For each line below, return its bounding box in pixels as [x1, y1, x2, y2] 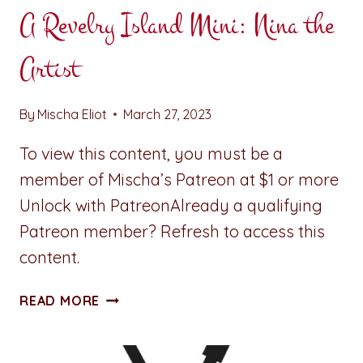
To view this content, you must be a [19, 143, 283, 164]
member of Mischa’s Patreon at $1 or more [19, 169, 339, 190]
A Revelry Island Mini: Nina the [19, 6, 334, 45]
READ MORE [19, 292, 100, 309]
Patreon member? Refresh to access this [19, 220, 325, 241]
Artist [19, 49, 79, 88]
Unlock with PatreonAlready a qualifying [19, 194, 322, 216]
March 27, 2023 [123, 105, 212, 122]
